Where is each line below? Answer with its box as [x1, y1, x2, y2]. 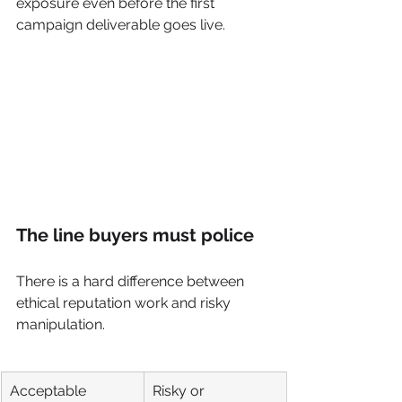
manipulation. [16, 316, 105, 333]
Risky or [153, 382, 208, 399]
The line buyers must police [16, 224, 254, 246]
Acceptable [10, 382, 90, 399]
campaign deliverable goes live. [16, 16, 225, 34]
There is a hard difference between [16, 273, 248, 290]
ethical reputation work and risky [16, 294, 234, 311]
